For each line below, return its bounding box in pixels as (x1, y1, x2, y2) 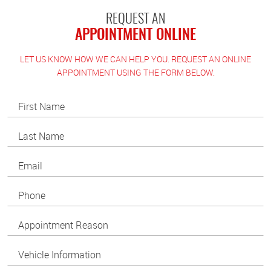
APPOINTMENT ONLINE (75, 28, 196, 43)
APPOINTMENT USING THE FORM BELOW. (56, 66, 215, 78)
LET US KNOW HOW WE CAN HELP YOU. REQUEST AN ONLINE (20, 53, 251, 65)
